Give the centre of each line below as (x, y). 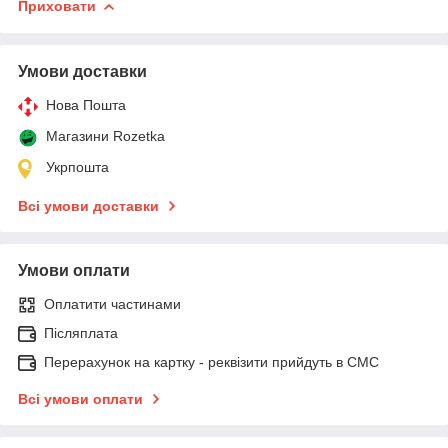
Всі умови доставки (88, 205)
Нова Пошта (86, 104)
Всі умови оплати (80, 398)
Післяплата (81, 332)
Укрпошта (77, 166)
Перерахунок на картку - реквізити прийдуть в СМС (211, 361)
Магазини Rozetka (105, 135)
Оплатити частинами (112, 303)
